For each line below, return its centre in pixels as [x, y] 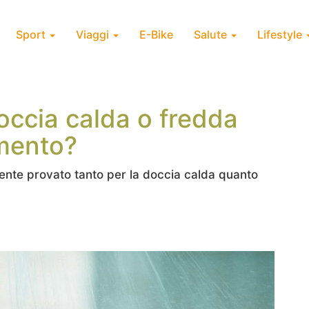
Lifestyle [281, 34]
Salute [212, 34]
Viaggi [94, 34]
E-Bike [156, 34]
